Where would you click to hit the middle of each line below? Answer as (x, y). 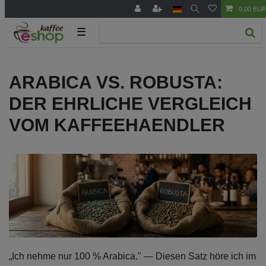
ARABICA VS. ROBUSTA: (116, 82)
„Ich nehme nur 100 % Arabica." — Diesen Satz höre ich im (132, 256)
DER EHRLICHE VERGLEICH (130, 103)
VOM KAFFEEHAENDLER (117, 125)
